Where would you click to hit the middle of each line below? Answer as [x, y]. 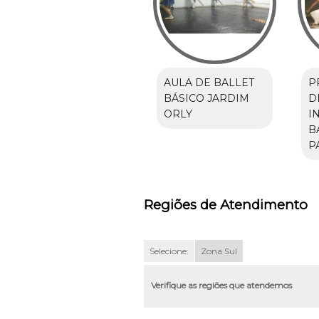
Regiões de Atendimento [225, 205]
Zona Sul [219, 251]
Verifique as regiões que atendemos [221, 285]
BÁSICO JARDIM [206, 98]
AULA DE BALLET [209, 82]
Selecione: [169, 251]
